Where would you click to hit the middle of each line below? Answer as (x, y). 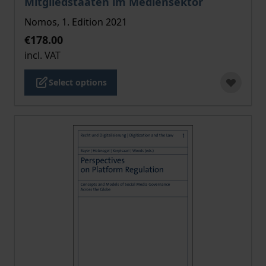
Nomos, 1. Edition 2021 (76, 22)
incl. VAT (42, 55)
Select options (78, 82)
